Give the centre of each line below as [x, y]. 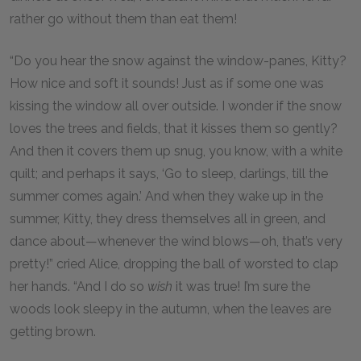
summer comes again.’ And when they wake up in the [166, 196]
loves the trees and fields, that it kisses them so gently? [174, 129]
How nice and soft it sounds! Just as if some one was [167, 83]
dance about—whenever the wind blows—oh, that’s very [176, 241]
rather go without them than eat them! [125, 19]
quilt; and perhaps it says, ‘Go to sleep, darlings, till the [169, 174]
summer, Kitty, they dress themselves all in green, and [168, 219]
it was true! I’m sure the [243, 286]
